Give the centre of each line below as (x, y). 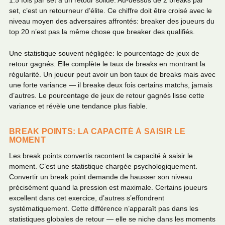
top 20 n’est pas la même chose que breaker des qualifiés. (102, 32)
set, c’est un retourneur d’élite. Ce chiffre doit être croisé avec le (110, 11)
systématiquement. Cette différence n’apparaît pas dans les (104, 209)
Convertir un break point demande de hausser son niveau (101, 177)
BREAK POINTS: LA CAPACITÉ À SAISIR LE (97, 131)
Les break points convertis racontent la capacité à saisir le (101, 156)
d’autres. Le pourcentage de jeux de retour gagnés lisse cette (107, 95)
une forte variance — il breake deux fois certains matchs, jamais (111, 85)
